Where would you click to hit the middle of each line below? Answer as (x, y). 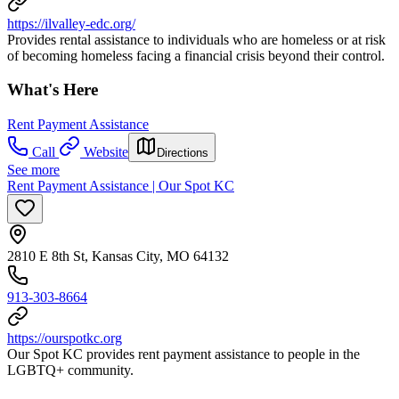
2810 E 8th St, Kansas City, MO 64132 (118, 256)
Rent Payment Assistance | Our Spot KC (121, 186)
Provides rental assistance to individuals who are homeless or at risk (196, 39)
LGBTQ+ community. (70, 370)
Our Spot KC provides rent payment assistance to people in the (183, 354)
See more (33, 170)
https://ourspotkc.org (65, 338)
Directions (183, 153)
